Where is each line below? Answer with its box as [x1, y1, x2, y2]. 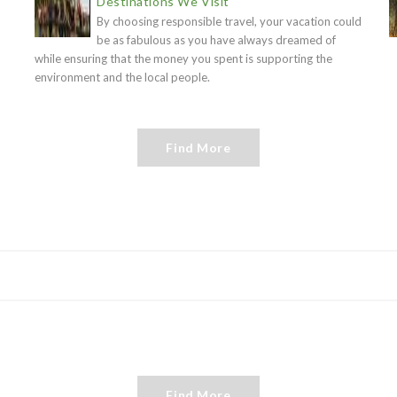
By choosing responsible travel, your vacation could [97, 14, 362, 28]
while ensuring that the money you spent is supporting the [35, 51, 332, 66]
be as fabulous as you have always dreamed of [97, 33, 336, 47]
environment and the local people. [35, 70, 210, 84]
